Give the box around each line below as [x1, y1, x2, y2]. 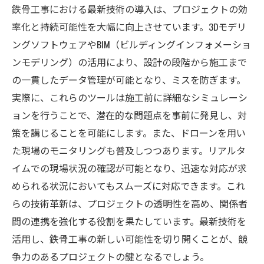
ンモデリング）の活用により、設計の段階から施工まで [12, 54, 247, 69]
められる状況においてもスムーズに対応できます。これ [12, 178, 245, 193]
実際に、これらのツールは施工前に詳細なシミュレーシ [12, 90, 247, 104]
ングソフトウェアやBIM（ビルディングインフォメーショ [12, 37, 251, 51]
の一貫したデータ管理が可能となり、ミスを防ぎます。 [12, 72, 246, 87]
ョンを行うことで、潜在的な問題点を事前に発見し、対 [12, 107, 247, 122]
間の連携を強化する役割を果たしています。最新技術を [12, 213, 246, 228]
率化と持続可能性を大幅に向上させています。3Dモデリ [12, 19, 246, 34]
